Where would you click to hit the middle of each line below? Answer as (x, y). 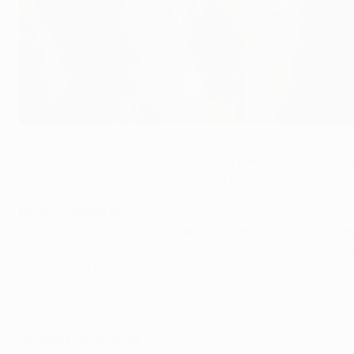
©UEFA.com (45, 145)
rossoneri (46, 180)
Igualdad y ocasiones (79, 339)
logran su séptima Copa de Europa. (174, 180)
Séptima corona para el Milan (92, 133)
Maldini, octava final (77, 211)
